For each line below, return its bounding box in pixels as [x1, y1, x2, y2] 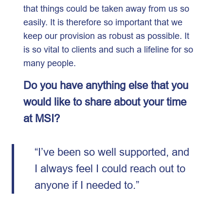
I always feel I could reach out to [34, 162, 185, 175]
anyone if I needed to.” [34, 179, 142, 191]
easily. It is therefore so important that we [23, 17, 182, 27]
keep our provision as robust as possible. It [23, 30, 189, 41]
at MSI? [23, 112, 63, 125]
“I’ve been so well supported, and [34, 145, 189, 158]
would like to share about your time [23, 95, 186, 108]
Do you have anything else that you [23, 79, 188, 91]
